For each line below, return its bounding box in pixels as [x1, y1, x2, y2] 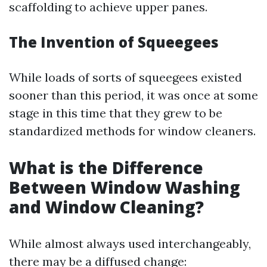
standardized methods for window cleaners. [9, 123, 256, 138]
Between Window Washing [9, 176, 240, 198]
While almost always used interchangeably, [9, 236, 251, 251]
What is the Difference [9, 156, 203, 179]
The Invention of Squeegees [9, 32, 219, 52]
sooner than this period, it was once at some [9, 88, 258, 103]
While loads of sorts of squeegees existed [9, 70, 242, 85]
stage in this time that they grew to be [9, 105, 222, 120]
